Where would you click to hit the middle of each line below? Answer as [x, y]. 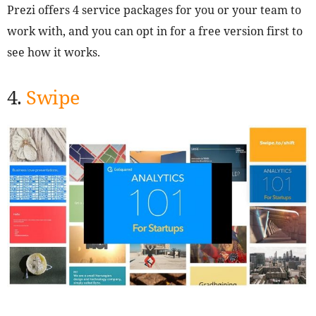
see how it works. [54, 52]
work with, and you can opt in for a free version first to [155, 31]
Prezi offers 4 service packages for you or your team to [154, 10]
